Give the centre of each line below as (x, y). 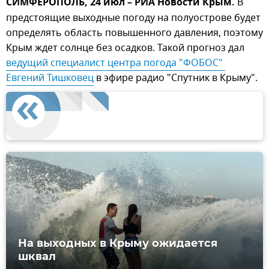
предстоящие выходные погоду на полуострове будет (133, 18)
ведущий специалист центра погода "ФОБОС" (114, 63)
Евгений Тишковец (50, 78)
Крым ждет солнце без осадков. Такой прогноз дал (125, 48)
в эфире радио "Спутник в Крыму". (176, 78)
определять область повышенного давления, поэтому (134, 33)
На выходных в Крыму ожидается (118, 243)
